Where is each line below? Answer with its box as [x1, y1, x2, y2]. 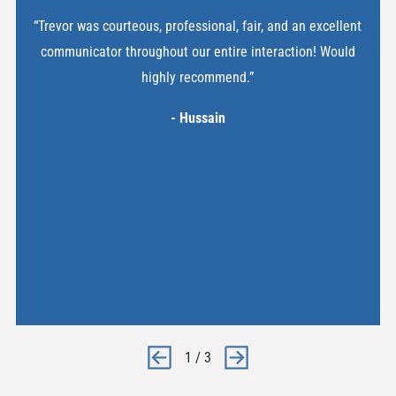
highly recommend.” [141, 69, 255, 87]
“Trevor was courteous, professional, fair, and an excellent [34, 18, 362, 35]
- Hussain [170, 109, 225, 126]
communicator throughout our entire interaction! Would [40, 43, 355, 61]
